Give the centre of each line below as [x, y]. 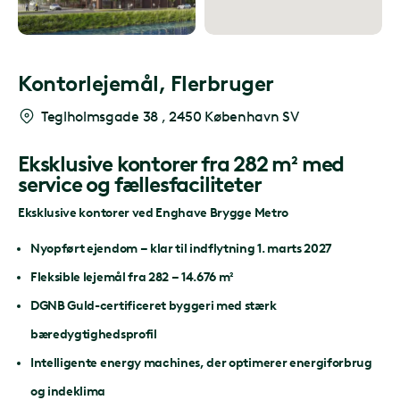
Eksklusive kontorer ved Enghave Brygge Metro [153, 213]
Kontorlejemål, [94, 84]
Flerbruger [222, 84]
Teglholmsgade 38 [101, 116]
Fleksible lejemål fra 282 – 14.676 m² [133, 278]
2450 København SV [233, 116]
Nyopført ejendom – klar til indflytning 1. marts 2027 [182, 249]
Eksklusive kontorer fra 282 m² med [181, 164]
